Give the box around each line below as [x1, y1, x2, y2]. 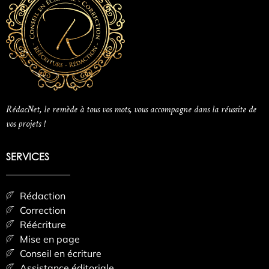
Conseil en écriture [19, 247, 101, 260]
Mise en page [19, 233, 80, 246]
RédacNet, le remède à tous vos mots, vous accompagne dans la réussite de [6, 103, 256, 116]
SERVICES [6, 151, 49, 163]
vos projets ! [6, 117, 45, 130]
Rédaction [19, 190, 65, 202]
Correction [19, 204, 65, 217]
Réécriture [19, 219, 66, 231]
